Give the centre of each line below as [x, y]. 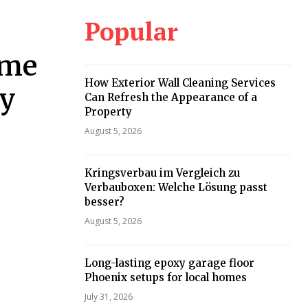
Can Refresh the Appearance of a [170, 97]
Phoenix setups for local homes [165, 277]
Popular [131, 31]
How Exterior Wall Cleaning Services [180, 83]
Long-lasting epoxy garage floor [169, 263]
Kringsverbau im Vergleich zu [162, 173]
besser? [104, 202]
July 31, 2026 [108, 297]
